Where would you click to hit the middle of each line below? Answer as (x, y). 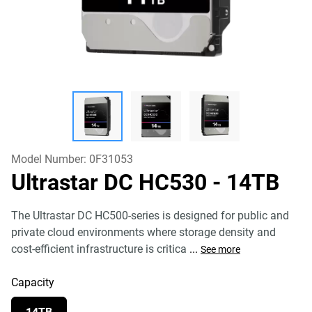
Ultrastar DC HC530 (112, 182)
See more (220, 249)
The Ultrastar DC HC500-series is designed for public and (150, 216)
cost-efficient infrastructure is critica (99, 249)
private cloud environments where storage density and (143, 232)
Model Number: (50, 159)
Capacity (33, 282)
